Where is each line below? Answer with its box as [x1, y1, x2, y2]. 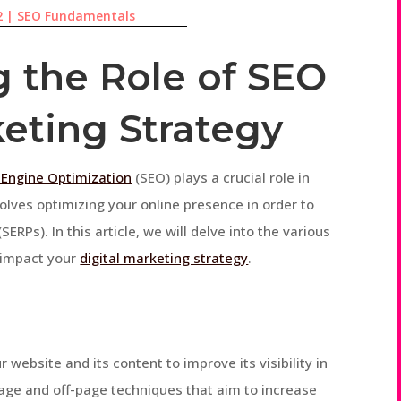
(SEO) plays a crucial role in [132, 167, 311, 186]
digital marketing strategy [80, 248, 249, 267]
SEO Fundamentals [17, 6, 136, 24]
